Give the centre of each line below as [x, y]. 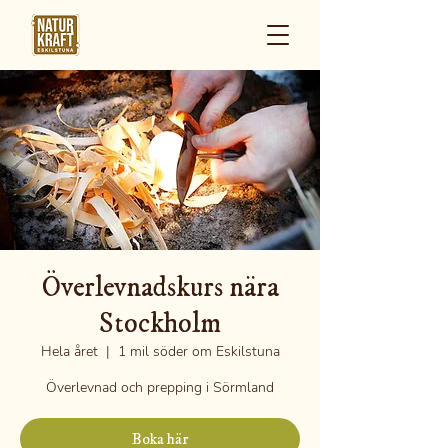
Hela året [69, 351]
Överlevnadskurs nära [160, 287]
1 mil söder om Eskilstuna [198, 351]
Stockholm [160, 323]
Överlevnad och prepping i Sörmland [160, 387]
